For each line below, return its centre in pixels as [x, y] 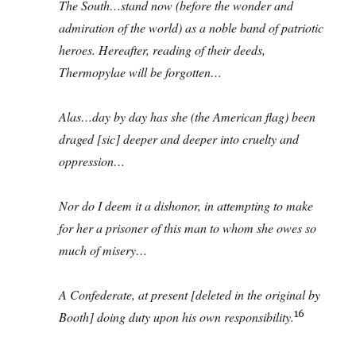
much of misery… [103, 250]
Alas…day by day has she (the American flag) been [188, 116]
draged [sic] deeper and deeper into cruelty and [179, 139]
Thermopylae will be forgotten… [141, 72]
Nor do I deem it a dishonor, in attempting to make [186, 205]
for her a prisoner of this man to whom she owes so [188, 228]
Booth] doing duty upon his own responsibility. [177, 317]
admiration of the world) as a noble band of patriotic [192, 27]
